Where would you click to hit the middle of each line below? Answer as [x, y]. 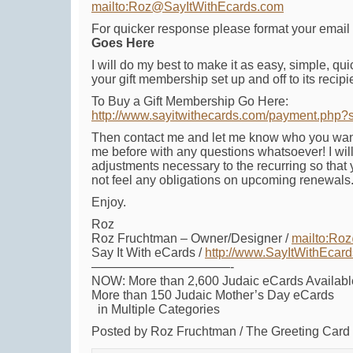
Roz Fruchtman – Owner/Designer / [191, 238]
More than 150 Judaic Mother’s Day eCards [213, 295]
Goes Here [123, 43]
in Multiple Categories [156, 309]
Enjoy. [109, 202]
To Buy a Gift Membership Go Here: [190, 101]
